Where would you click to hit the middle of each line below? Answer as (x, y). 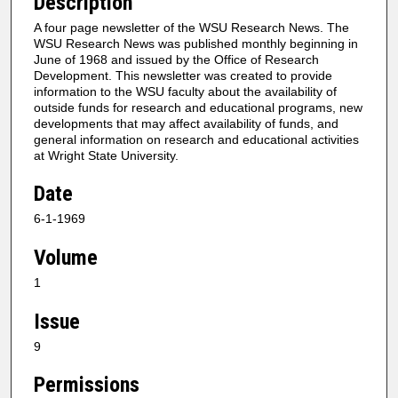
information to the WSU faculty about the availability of (185, 91)
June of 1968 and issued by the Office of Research (176, 59)
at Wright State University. (106, 155)
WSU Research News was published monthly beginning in (196, 43)
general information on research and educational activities (196, 139)
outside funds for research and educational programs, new (198, 107)
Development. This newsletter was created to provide (183, 75)
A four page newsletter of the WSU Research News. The (191, 27)
